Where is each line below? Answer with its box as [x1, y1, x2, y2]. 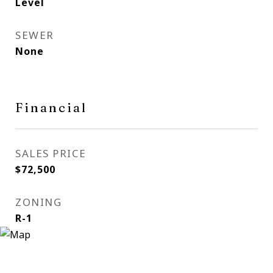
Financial [15, 99, 87, 115]
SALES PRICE [15, 146, 87, 160]
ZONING [15, 195, 62, 209]
